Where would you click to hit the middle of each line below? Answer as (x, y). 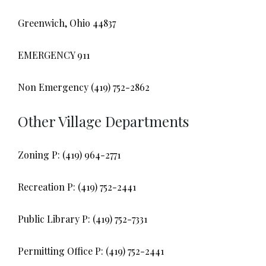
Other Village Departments (103, 121)
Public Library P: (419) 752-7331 (83, 219)
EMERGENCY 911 (54, 55)
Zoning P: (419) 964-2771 (69, 155)
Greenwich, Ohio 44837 (67, 23)
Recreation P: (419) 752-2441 (77, 187)
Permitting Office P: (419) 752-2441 (91, 251)
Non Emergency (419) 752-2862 (84, 87)
